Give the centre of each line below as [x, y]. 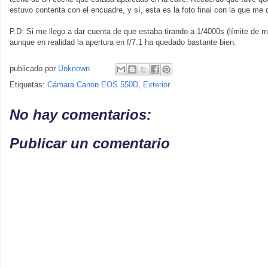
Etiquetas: [28, 85]
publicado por [34, 69]
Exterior [156, 85]
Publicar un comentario [90, 143]
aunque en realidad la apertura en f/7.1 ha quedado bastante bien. [123, 42]
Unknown [74, 69]
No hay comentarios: [80, 115]
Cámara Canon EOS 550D [93, 85]
